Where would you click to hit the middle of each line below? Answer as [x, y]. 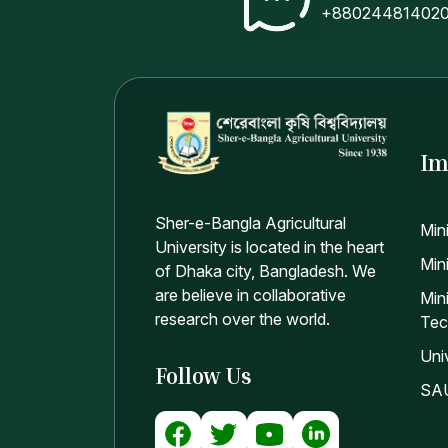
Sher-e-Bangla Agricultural [250, 223]
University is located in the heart [269, 247]
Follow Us [203, 376]
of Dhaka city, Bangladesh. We [265, 271]
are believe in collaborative [250, 295]
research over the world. [242, 319]
